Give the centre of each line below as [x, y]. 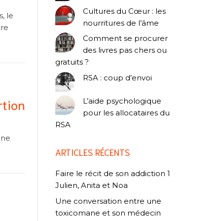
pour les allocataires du [126, 113]
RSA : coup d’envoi [117, 77]
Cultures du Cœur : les [124, 11]
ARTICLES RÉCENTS [92, 152]
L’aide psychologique [122, 101]
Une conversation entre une [108, 201]
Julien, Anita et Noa [92, 185]
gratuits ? [72, 62]
